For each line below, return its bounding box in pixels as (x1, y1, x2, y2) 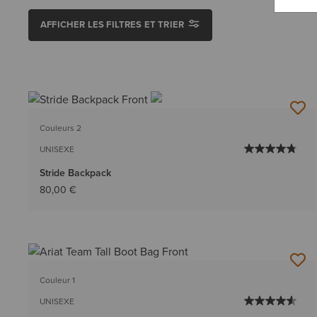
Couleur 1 (40, 274, 75, 287)
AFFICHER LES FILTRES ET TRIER (40, 18, 185, 31)
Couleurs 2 (40, 122, 81, 135)
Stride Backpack (40, 166, 111, 180)
